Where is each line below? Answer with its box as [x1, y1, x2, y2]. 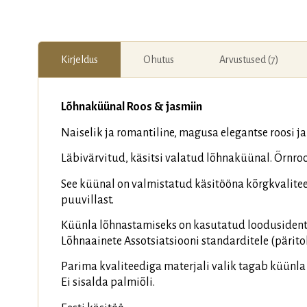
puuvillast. [61, 193, 114, 206]
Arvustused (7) [219, 54, 279, 66]
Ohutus [143, 54, 174, 66]
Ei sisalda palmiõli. [61, 276, 155, 289]
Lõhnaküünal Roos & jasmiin [61, 101, 202, 114]
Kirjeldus [61, 54, 98, 66]
